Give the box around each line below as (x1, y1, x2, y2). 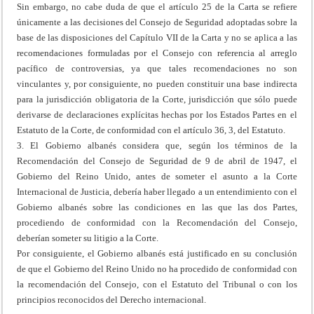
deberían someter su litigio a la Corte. (17, 232, 159, 243)
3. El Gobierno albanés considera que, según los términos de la (17, 139, 297, 151)
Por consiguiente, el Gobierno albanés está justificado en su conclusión (17, 247, 297, 259)
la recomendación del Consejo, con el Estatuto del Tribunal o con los (17, 278, 297, 289)
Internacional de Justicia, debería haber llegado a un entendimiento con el (17, 186, 297, 197)
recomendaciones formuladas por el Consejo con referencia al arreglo (17, 47, 297, 58)
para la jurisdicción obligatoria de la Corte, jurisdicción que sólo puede (17, 93, 297, 104)
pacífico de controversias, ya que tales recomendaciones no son (17, 62, 297, 74)
